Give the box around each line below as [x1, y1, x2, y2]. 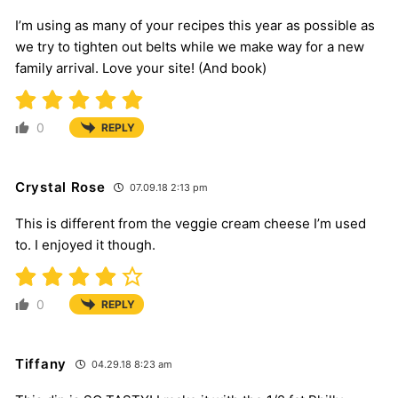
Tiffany [15, 355, 67, 373]
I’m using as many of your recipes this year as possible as [15, 17, 375, 35]
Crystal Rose [15, 179, 106, 196]
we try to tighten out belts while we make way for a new [15, 38, 364, 56]
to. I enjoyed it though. [15, 236, 155, 254]
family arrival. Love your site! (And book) [15, 60, 267, 77]
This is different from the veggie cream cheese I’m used [15, 215, 366, 233]
